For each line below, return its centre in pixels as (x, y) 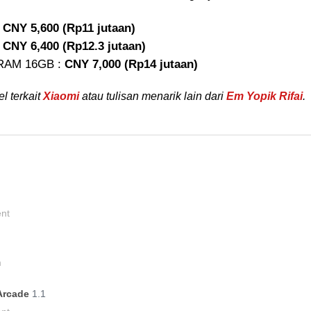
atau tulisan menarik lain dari (153, 96)
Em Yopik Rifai (264, 96)
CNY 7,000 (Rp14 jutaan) (131, 64)
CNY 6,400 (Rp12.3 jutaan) (74, 46)
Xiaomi (61, 96)
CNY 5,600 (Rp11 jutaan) (69, 28)
